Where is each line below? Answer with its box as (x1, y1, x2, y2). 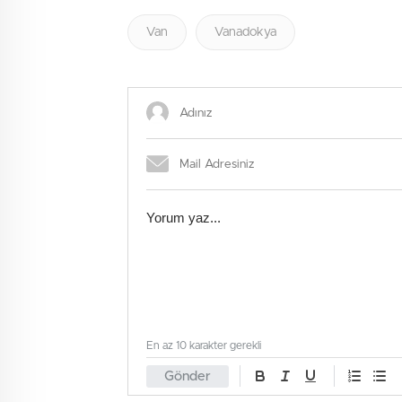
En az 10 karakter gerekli (146, 339, 261, 351)
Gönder (164, 369, 211, 383)
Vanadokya (214, 25, 276, 39)
